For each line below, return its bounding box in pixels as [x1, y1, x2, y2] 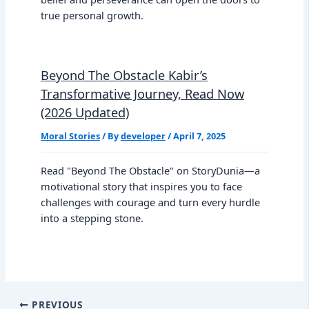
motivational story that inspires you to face [40, 179, 242, 193]
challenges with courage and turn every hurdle [40, 195, 260, 209]
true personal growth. [40, 8, 143, 23]
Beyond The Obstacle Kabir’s [40, 66, 208, 83]
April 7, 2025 [172, 130, 226, 143]
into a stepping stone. [40, 210, 143, 225]
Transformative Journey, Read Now [40, 85, 244, 102]
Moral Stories [40, 130, 100, 143]
